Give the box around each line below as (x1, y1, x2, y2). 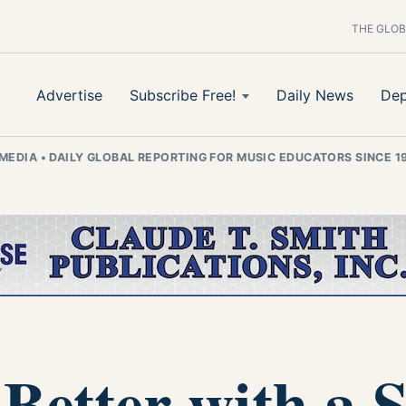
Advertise (36, 85, 102, 104)
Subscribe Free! (130, 85, 236, 104)
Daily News (276, 85, 353, 104)
